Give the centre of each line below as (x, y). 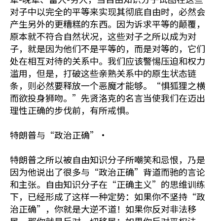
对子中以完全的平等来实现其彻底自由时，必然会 (108, 11)
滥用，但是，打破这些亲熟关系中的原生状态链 (103, 73)
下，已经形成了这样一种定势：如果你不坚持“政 (108, 196)
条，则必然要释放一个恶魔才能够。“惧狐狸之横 (108, 85)
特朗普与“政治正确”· (59, 135)
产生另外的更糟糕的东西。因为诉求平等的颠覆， (108, 24)
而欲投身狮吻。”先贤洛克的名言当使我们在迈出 (108, 98)
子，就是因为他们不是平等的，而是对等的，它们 (108, 48)
